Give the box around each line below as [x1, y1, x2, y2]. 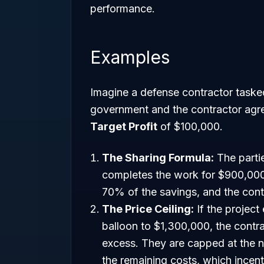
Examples [90, 47, 170, 68]
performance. [90, 2, 155, 15]
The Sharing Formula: [102, 151, 214, 164]
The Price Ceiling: [102, 203, 194, 215]
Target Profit [90, 120, 157, 133]
